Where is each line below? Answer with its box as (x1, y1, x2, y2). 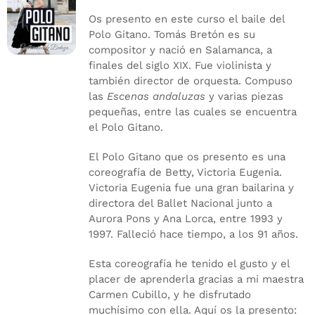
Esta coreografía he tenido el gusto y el (88, 257, 290, 270)
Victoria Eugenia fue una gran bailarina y (88, 181, 294, 194)
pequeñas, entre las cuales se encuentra (88, 105, 297, 118)
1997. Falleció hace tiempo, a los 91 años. (88, 227, 298, 240)
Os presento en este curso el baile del (88, 12, 285, 25)
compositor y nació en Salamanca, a (88, 43, 272, 56)
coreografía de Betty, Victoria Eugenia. (88, 165, 282, 179)
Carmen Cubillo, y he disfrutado (88, 288, 251, 301)
